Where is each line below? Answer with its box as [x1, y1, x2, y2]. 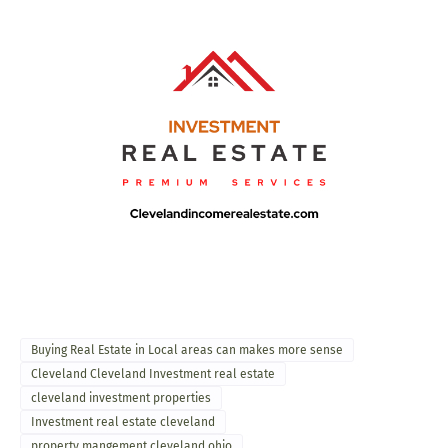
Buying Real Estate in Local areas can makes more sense [31, 343, 343, 358]
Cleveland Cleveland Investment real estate [31, 367, 275, 382]
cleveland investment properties [31, 391, 211, 406]
